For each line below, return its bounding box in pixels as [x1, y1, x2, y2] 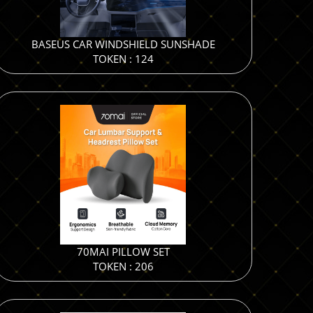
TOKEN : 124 [92, 52, 154, 66]
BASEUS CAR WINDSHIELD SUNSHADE [31, 37, 215, 51]
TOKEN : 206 [92, 259, 154, 273]
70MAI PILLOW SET [76, 245, 170, 259]
